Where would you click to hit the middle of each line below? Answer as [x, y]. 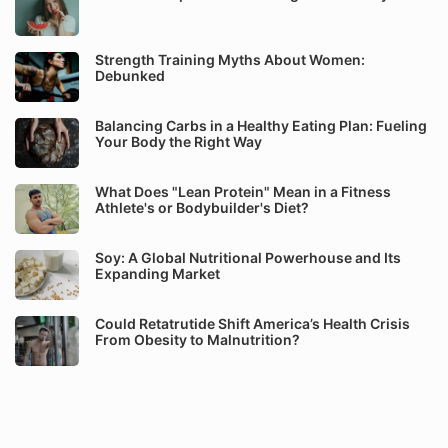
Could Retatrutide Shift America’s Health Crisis [252, 323]
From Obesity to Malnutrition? [197, 339]
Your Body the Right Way [178, 141]
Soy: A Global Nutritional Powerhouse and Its [248, 257]
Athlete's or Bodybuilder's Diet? [202, 207]
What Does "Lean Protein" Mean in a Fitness [243, 191]
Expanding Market [157, 273]
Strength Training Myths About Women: [230, 59]
